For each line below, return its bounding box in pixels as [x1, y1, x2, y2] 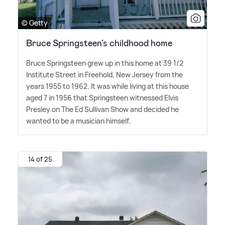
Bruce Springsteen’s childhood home [26, 37, 172, 50]
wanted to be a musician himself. [26, 116, 131, 126]
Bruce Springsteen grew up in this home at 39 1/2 [26, 58, 183, 68]
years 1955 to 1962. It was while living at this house [26, 81, 189, 91]
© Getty [22, 18, 48, 28]
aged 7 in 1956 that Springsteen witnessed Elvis [26, 93, 178, 103]
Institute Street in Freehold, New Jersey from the [26, 70, 183, 80]
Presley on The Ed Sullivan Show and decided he [26, 104, 179, 115]
